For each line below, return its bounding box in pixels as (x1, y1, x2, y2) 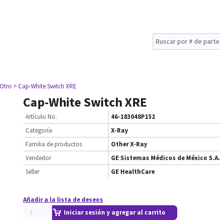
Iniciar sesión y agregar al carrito (64, 208, 165, 217)
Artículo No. (26, 112, 57, 121)
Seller (26, 167, 39, 176)
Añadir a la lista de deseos (23, 195, 103, 204)
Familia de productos (26, 140, 82, 148)
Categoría (26, 126, 52, 135)
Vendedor (26, 154, 51, 162)
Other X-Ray (111, 140, 147, 148)
